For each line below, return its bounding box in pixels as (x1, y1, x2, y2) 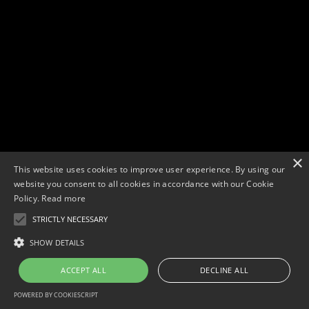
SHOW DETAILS (30, 237, 85, 248)
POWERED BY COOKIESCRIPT (14, 290, 98, 299)
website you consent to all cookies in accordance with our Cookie (14, 178, 275, 190)
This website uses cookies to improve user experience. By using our (14, 163, 286, 175)
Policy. (14, 192, 42, 204)
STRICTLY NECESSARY (32, 214, 108, 224)
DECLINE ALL (199, 265, 249, 275)
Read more (41, 192, 86, 204)
